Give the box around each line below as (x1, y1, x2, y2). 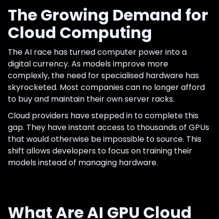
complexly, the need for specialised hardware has (8, 69, 199, 81)
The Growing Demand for (8, 3, 208, 26)
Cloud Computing (8, 21, 152, 44)
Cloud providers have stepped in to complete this (8, 109, 198, 121)
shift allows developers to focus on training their (8, 145, 192, 156)
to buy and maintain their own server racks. (8, 93, 175, 105)
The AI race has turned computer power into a (8, 46, 187, 58)
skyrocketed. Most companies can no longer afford (8, 81, 205, 93)
